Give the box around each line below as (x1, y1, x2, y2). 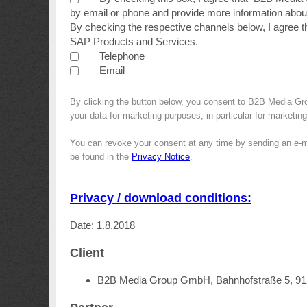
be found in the (70, 151, 132, 162)
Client (70, 245, 104, 260)
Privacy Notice (132, 151, 190, 162)
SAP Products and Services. (70, 36, 201, 47)
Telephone (99, 50, 145, 62)
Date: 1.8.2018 (70, 219, 135, 232)
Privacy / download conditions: (70, 191, 251, 205)
